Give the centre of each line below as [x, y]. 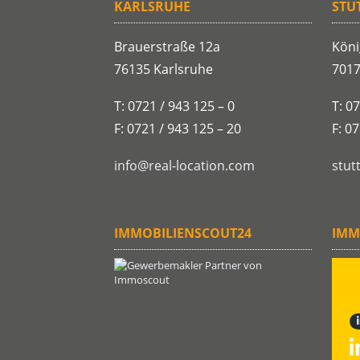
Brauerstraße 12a [167, 47]
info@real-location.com [184, 166]
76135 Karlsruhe [164, 70]
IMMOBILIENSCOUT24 [183, 233]
